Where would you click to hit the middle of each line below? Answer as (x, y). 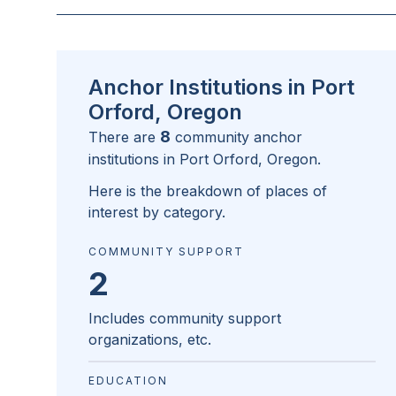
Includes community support (185, 319)
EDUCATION (128, 381)
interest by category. (157, 213)
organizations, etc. (150, 340)
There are (124, 137)
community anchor (239, 137)
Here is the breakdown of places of (208, 191)
